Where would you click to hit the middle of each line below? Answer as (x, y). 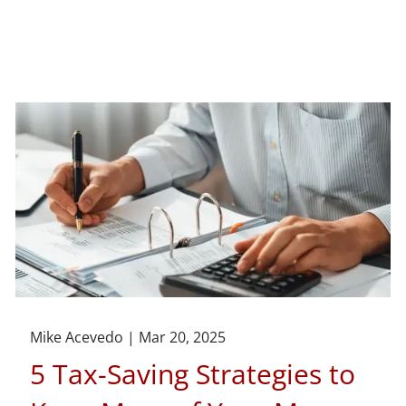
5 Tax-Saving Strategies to (193, 374)
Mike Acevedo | (85, 338)
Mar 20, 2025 (183, 338)
